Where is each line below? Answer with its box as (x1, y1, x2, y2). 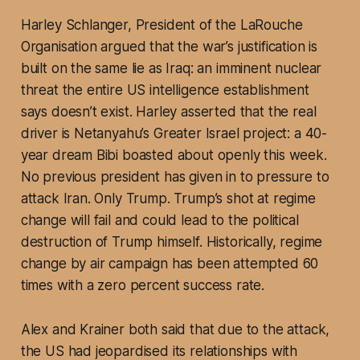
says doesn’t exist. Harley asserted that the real (20, 104, 317, 121)
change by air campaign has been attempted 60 (20, 256, 319, 272)
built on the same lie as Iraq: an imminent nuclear (20, 60, 322, 77)
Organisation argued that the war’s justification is (20, 39, 318, 55)
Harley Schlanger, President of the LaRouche (20, 17, 303, 34)
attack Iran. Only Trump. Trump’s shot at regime (20, 190, 316, 207)
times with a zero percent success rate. (20, 277, 265, 294)
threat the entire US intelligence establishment (20, 82, 309, 99)
